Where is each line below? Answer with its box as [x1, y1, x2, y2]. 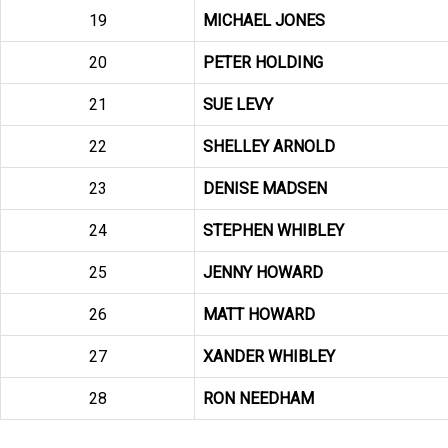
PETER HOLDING [203, 53, 323, 72]
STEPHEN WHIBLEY [203, 221, 344, 240]
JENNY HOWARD [203, 263, 323, 282]
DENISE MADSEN [203, 179, 327, 198]
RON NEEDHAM [203, 389, 314, 408]
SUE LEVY [203, 95, 273, 114]
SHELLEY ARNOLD [203, 137, 335, 156]
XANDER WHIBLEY [203, 347, 335, 366]
